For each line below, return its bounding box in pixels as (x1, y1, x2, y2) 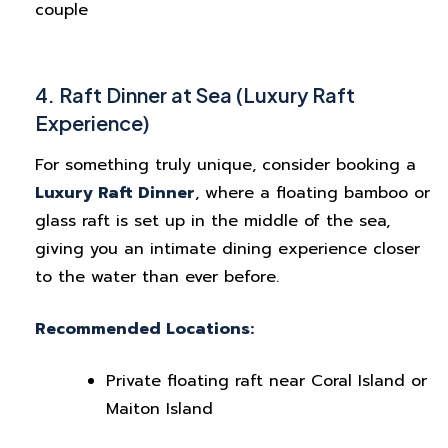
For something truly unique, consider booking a (35, 153, 416, 177)
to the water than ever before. (35, 265, 279, 289)
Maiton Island (106, 397, 213, 421)
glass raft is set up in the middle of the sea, (35, 209, 390, 233)
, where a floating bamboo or (195, 181, 430, 205)
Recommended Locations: (35, 317, 254, 341)
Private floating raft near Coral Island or (106, 369, 427, 393)
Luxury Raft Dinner (35, 181, 195, 205)
